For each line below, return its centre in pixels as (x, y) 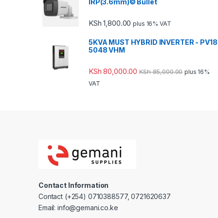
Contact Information (74, 185)
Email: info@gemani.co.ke (78, 207)
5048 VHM (107, 50)
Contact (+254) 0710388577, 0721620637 (105, 196)
